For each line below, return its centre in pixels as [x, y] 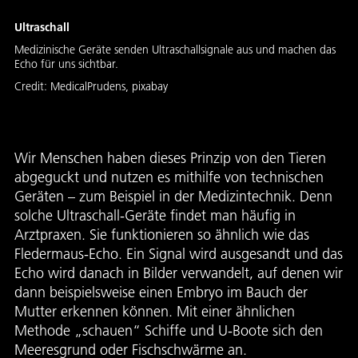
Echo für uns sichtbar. [66, 64]
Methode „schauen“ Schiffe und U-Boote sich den [169, 330]
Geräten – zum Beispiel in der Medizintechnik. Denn [173, 196]
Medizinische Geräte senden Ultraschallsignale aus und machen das [175, 49]
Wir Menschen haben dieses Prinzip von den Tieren [170, 157]
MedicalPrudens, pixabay [109, 86]
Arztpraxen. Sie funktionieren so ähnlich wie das [162, 234]
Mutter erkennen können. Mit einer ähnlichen [155, 311]
